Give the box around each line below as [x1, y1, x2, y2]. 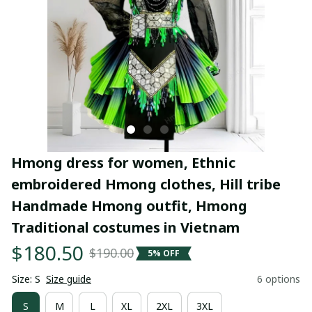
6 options [257, 272, 300, 286]
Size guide [46, 272, 91, 286]
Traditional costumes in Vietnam [11, 218, 240, 237]
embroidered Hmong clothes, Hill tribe [11, 175, 281, 194]
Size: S [12, 272, 40, 286]
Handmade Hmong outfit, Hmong [11, 196, 247, 215]
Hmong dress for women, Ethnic [11, 153, 235, 172]
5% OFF [148, 247, 180, 259]
